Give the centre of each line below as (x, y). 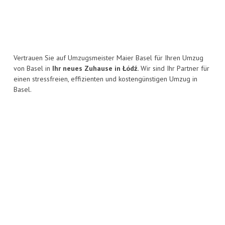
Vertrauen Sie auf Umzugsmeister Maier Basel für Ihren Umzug (108, 58)
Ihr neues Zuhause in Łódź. (95, 69)
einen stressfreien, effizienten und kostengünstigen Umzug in (105, 79)
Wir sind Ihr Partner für (174, 69)
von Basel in (33, 69)
